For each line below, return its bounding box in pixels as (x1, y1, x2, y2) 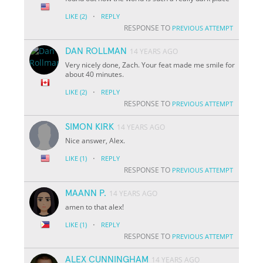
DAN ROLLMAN (65, 46, 127, 56)
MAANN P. (65, 188, 107, 198)
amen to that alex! (65, 201, 124, 212)
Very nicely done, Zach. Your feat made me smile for (65, 59, 235, 70)
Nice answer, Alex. (65, 135, 126, 146)
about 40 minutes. (65, 69, 124, 79)
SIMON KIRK (65, 122, 114, 131)
